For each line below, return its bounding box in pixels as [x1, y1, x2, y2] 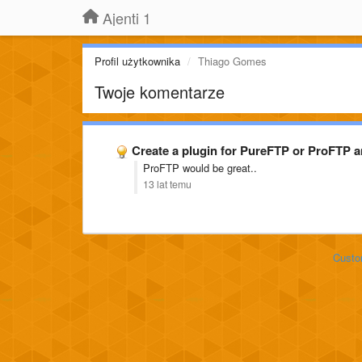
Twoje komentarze [95, 80, 225, 103]
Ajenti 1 [103, 7, 151, 28]
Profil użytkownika [95, 53, 180, 69]
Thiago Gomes [198, 53, 267, 69]
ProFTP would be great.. [143, 160, 257, 175]
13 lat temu [143, 177, 192, 192]
